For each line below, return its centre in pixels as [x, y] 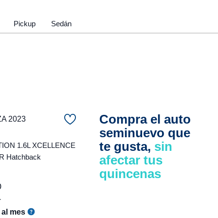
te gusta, [127, 146]
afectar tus [131, 160]
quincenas [130, 174]
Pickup [25, 23]
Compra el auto [145, 119]
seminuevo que [145, 133]
